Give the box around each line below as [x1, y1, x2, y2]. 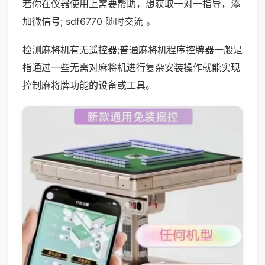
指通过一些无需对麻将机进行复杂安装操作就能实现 [22, 62, 240, 73]
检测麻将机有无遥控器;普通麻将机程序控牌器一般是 [22, 44, 243, 56]
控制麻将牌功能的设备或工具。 [22, 79, 155, 91]
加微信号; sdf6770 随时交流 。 [22, 15, 156, 27]
